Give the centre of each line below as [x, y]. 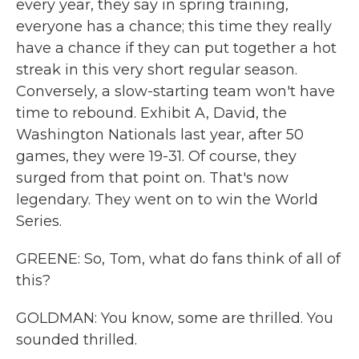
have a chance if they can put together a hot [176, 48]
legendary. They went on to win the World [167, 200]
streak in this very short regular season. [157, 70]
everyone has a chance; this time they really [174, 26]
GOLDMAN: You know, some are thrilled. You [175, 318]
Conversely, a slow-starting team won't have [175, 91]
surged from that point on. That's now [152, 178]
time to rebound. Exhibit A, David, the [151, 113]
